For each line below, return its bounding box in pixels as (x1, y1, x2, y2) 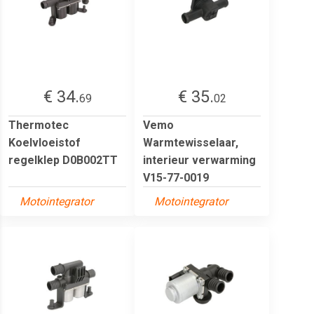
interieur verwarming (143, 153, 256, 167)
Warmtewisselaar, (143, 135, 238, 149)
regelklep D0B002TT (8, 153, 118, 167)
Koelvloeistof (8, 135, 81, 149)
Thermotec (8, 118, 69, 132)
